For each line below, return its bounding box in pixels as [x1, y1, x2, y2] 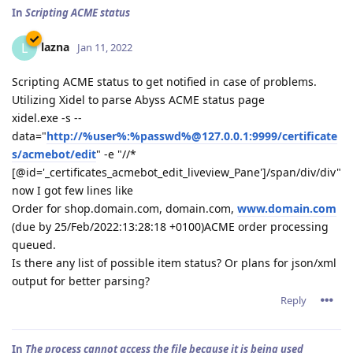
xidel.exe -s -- [12, 110, 82, 125]
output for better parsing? [12, 273, 150, 288]
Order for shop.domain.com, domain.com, [12, 201, 237, 216]
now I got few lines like [12, 183, 133, 198]
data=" [12, 128, 46, 143]
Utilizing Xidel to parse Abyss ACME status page [12, 92, 265, 107]
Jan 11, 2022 [77, 39, 132, 54]
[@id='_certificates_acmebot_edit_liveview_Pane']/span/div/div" [12, 165, 341, 180]
